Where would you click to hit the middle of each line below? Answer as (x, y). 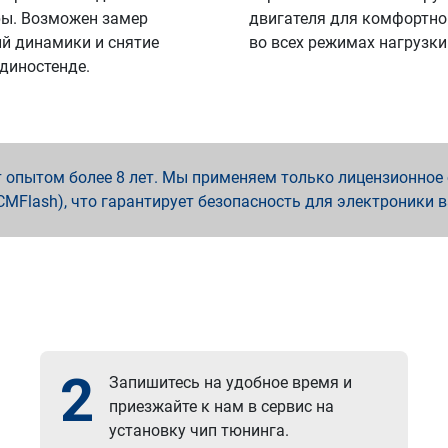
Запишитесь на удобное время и (231, 382)
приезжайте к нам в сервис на (222, 406)
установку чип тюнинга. (199, 430)
